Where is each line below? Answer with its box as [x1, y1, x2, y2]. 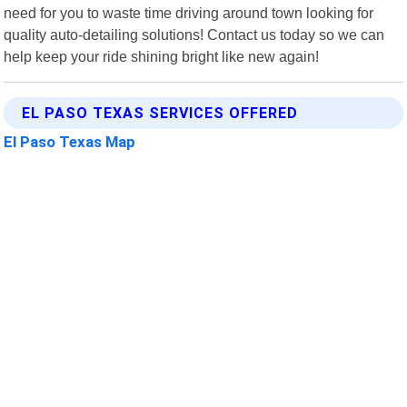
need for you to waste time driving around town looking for [4, 4, 374, 21]
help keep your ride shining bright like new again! [4, 47, 320, 65]
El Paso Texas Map [4, 132, 136, 151]
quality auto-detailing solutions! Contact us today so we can [4, 25, 385, 43]
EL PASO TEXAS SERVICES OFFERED [22, 104, 299, 122]
